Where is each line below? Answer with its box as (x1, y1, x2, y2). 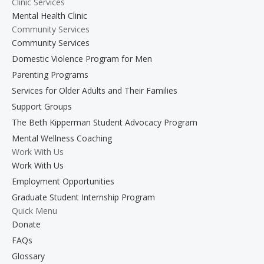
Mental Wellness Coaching (12, 133, 112, 144)
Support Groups (12, 101, 72, 113)
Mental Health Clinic (12, 10, 87, 22)
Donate (12, 219, 41, 230)
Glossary (12, 250, 45, 262)
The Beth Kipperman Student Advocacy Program (12, 117, 197, 128)
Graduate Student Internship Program (12, 192, 155, 203)
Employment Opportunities (12, 176, 114, 187)
